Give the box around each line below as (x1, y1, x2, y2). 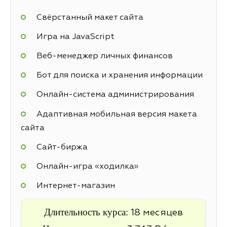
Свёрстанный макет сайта (36, 13, 143, 22)
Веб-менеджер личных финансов (36, 52, 173, 60)
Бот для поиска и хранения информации (36, 71, 203, 80)
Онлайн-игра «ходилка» (36, 162, 138, 171)
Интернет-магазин (36, 182, 115, 191)
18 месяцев (131, 208, 183, 218)
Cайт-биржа (36, 143, 88, 152)
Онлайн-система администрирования (36, 91, 194, 99)
